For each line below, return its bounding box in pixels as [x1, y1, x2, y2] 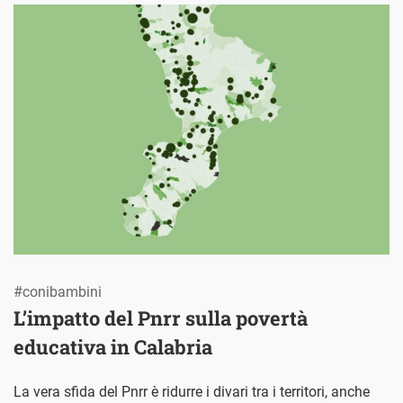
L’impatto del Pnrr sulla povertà [13, 305, 308, 332]
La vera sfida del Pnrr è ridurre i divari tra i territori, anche [13, 383, 370, 401]
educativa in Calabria [13, 334, 212, 361]
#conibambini [13, 283, 102, 301]
